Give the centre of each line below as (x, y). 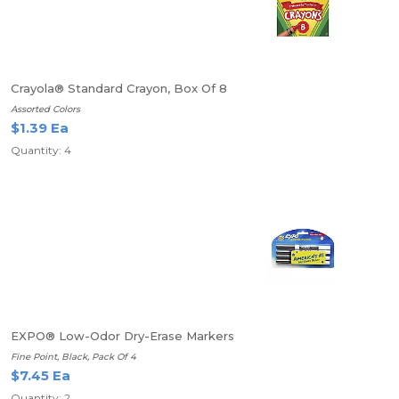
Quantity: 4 (41, 150)
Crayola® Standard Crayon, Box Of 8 (119, 88)
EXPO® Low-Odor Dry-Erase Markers (122, 336)
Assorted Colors (45, 109)
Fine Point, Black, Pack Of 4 (73, 357)
